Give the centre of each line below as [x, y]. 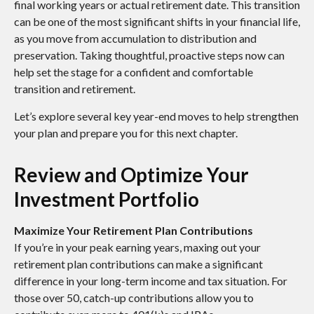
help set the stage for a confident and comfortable [134, 72]
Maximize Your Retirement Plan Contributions [134, 231]
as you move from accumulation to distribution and [135, 39]
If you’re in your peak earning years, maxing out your [137, 247]
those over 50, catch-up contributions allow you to [134, 298]
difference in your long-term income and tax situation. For [151, 281]
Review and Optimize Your [131, 175]
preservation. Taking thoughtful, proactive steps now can [149, 55]
